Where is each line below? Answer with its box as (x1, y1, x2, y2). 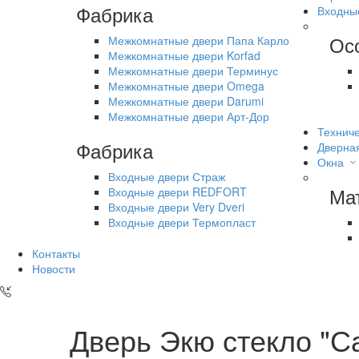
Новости (32, 260, 75, 276)
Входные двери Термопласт (108, 213, 256, 230)
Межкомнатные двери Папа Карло (108, 31, 289, 48)
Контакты (32, 244, 80, 261)
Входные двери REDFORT (108, 183, 247, 200)
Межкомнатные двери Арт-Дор (108, 107, 269, 124)
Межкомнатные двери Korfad (108, 46, 260, 63)
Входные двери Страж (108, 167, 225, 184)
